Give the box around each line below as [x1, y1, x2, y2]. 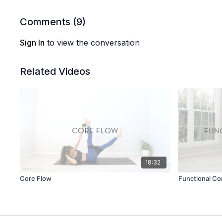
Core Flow [20, 174, 52, 183]
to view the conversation [45, 38, 140, 48]
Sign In [20, 38, 45, 48]
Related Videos [20, 65, 91, 77]
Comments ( [20, 16, 77, 28]
